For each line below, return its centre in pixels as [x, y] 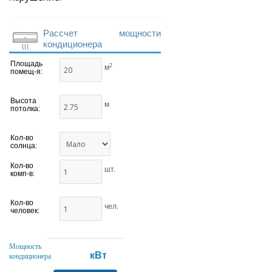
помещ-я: [26, 72]
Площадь [26, 64]
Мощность [25, 247]
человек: [25, 211]
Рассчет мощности [102, 33]
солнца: [24, 146]
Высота [23, 101]
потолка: [25, 109]
